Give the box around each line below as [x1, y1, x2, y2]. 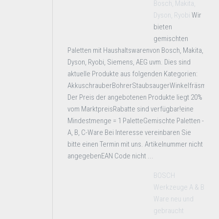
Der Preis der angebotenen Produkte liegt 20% [67, 93, 202, 102]
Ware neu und [153, 195, 194, 203]
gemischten [153, 34, 188, 43]
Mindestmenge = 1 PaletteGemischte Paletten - [67, 116, 204, 125]
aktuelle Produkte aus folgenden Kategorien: [67, 69, 197, 78]
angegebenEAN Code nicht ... [67, 152, 153, 160]
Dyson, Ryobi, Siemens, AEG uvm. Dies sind [67, 58, 191, 66]
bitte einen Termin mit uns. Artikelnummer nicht [67, 140, 203, 149]
